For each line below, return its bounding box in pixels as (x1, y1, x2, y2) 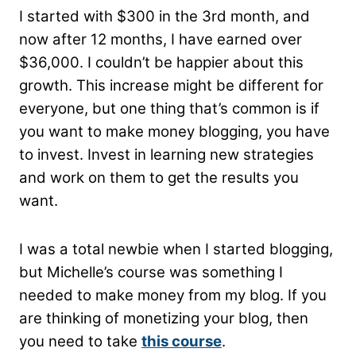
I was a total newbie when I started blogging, (19, 240, 333, 259)
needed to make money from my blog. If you (19, 286, 327, 305)
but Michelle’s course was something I (19, 263, 283, 282)
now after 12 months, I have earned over (19, 30, 302, 49)
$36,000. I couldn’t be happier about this (19, 53, 304, 72)
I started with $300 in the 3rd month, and (19, 7, 310, 26)
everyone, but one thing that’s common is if (19, 99, 319, 118)
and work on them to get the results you (19, 168, 299, 188)
